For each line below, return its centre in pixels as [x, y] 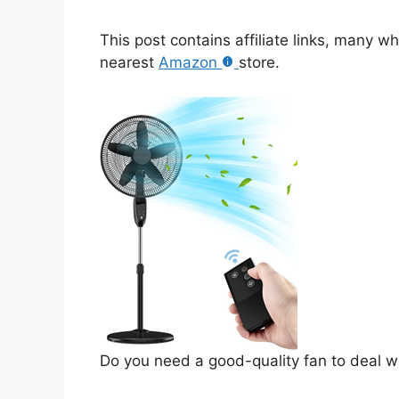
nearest [129, 63]
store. [259, 63]
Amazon [188, 63]
